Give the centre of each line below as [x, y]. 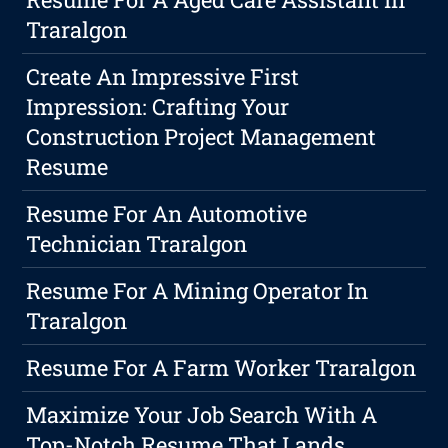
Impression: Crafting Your [158, 106]
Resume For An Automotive [167, 213]
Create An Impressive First [163, 76]
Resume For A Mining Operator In [197, 290]
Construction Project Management [201, 136]
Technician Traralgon [137, 243]
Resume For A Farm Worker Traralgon [221, 367]
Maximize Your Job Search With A [202, 414]
